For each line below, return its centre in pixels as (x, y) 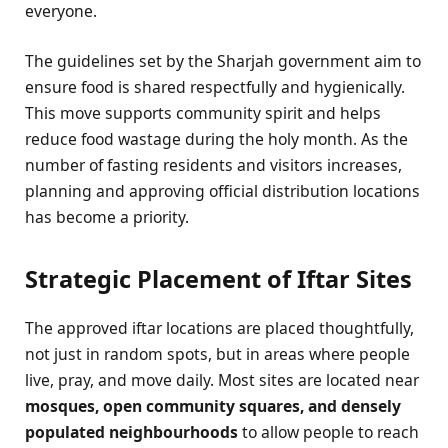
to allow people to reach (328, 431)
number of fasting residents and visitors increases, (213, 165)
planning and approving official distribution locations (222, 191)
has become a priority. (107, 217)
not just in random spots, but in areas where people (217, 353)
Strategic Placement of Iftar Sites (218, 279)
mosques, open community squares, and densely (213, 405)
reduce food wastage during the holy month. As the (216, 139)
